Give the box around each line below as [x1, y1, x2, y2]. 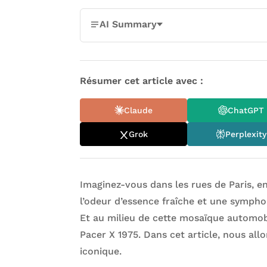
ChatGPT [227, 105, 264, 115]
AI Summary [100, 18, 157, 30]
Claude [124, 105, 153, 115]
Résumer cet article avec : [80, 75, 204, 87]
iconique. [80, 246, 122, 257]
